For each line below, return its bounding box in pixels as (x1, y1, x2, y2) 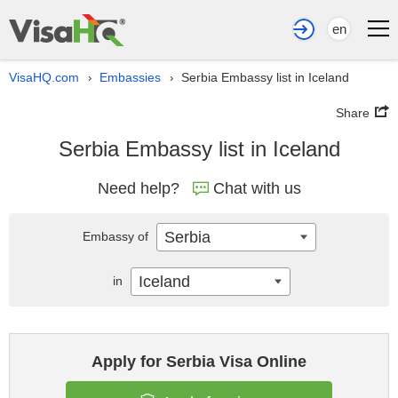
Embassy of (82, 229, 152, 243)
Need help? (97, 179, 179, 197)
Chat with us (212, 179, 301, 197)
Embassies (99, 70, 161, 84)
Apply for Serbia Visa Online (92, 353, 306, 370)
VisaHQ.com (9, 70, 79, 84)
